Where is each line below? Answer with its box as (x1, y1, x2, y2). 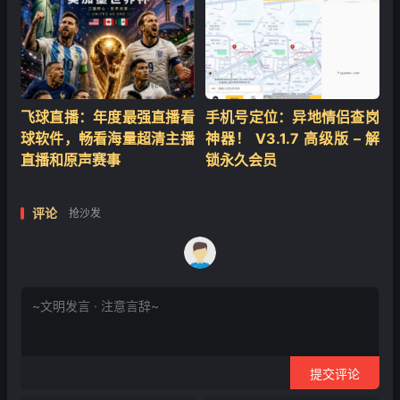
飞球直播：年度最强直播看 (21, 108, 195, 127)
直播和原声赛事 (21, 151, 121, 170)
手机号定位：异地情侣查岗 (205, 108, 379, 127)
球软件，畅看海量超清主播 (21, 129, 195, 148)
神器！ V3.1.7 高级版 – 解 (205, 129, 379, 148)
